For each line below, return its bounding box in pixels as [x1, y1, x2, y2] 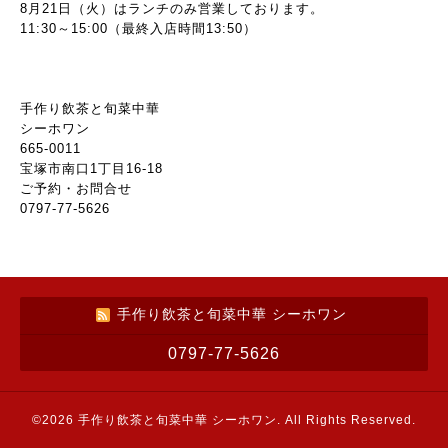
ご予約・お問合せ [20, 181, 132, 196]
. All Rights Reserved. [277, 413, 416, 427]
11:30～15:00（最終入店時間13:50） [20, 21, 257, 36]
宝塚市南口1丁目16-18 [20, 161, 163, 176]
